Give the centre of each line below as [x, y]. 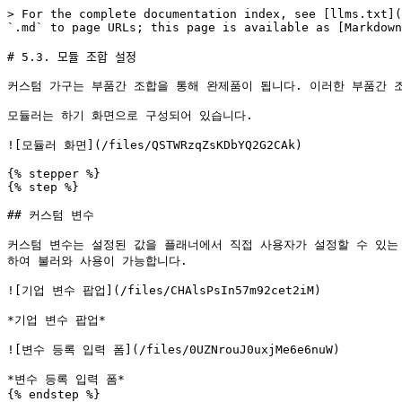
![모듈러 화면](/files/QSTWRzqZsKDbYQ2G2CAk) [155, 145]
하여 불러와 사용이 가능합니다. [97, 261]
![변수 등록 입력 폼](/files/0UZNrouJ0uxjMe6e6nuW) [174, 350]
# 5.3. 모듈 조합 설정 [72, 57]
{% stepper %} [54, 174]
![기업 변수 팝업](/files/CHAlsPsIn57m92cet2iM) [164, 290]
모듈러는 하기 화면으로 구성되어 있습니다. [130, 115]
